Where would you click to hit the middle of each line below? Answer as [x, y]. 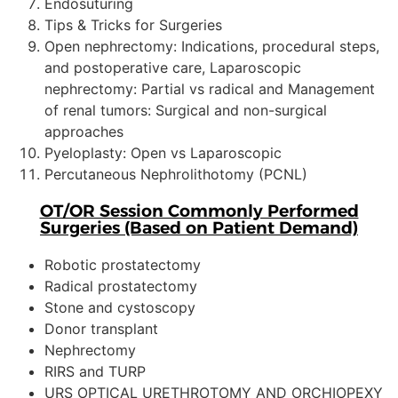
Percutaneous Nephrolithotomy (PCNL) [176, 174]
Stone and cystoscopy [120, 307]
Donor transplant [101, 328]
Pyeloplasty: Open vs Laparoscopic [163, 152]
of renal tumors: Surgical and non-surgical [186, 110]
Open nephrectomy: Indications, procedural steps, [212, 46]
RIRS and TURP [95, 371]
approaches [84, 131]
